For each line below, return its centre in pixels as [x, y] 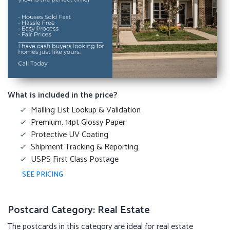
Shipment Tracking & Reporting [84, 147]
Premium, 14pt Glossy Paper [78, 122]
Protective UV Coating [70, 135]
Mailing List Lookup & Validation [86, 110]
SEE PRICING [43, 175]
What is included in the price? [62, 95]
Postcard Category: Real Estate [79, 210]
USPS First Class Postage [75, 159]
